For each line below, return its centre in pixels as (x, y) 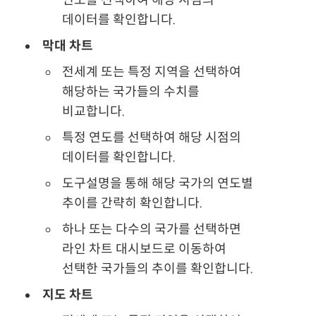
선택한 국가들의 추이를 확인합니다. (158, 268)
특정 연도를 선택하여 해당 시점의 (152, 137)
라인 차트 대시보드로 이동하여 (145, 249)
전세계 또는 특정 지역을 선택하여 (152, 72)
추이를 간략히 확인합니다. (133, 203)
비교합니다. (94, 111)
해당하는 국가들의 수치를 (131, 91)
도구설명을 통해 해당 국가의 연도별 (158, 183)
